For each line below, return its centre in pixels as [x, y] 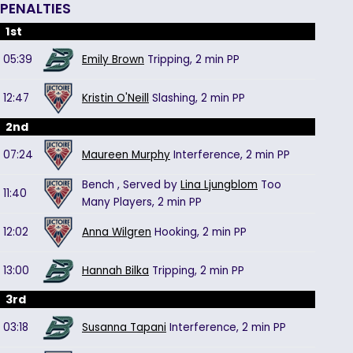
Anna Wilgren [117, 232]
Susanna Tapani [124, 327]
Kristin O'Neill [115, 98]
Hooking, [177, 232]
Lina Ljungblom [219, 185]
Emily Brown [113, 59]
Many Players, [118, 202]
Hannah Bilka [115, 271]
